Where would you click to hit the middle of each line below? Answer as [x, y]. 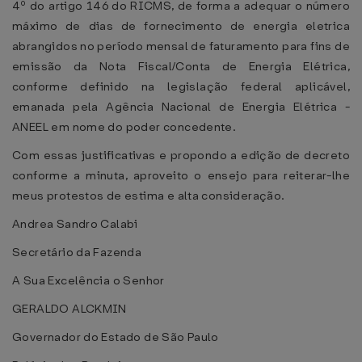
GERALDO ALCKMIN [69, 309]
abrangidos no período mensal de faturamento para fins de [181, 46]
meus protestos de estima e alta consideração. [149, 196]
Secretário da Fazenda [77, 252]
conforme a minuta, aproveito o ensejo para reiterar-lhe [181, 175]
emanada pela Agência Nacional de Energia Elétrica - [181, 107]
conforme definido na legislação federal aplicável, [181, 86]
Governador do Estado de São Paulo [116, 337]
